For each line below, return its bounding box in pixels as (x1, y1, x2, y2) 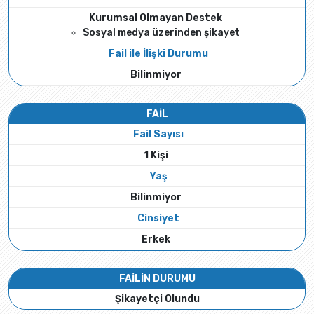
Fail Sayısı (133, 128, 184, 140)
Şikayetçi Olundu (114, 293, 200, 305)
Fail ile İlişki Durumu (109, 48, 208, 60)
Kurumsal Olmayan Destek (89, 12, 222, 24)
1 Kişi (143, 149, 168, 161)
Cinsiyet (137, 212, 179, 224)
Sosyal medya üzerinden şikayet (83, 27, 240, 39)
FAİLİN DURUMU (118, 273, 196, 285)
